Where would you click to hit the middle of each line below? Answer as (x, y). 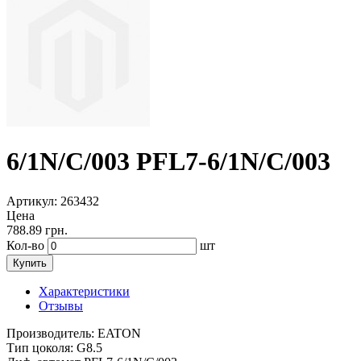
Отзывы (61, 305)
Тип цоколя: (40, 347)
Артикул (30, 201)
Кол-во (25, 245)
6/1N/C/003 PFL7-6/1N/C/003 (168, 162)
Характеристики (84, 291)
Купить (30, 263)
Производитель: (50, 333)
